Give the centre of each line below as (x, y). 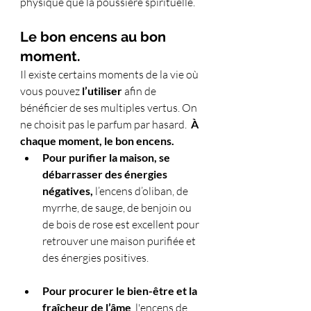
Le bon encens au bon (95, 36)
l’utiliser (103, 90)
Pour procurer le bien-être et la (121, 290)
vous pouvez (51, 91)
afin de (141, 91)
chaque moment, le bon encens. (97, 140)
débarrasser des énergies (106, 174)
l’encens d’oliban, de (142, 191)
